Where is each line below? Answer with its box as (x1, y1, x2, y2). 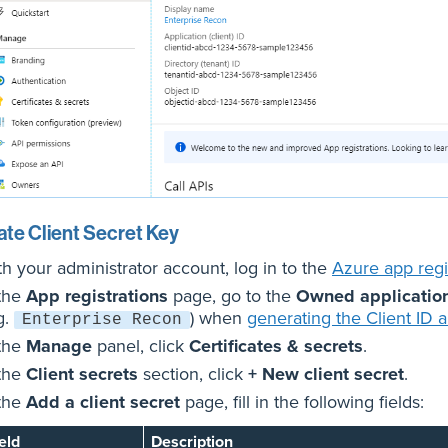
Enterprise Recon (22, 311, 182, 330)
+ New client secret (248, 363, 404, 386)
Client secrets (26, 363, 138, 386)
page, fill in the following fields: (180, 391, 424, 414)
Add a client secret (26, 391, 180, 414)
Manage (26, 335, 92, 358)
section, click (138, 363, 248, 386)
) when (190, 307, 247, 330)
